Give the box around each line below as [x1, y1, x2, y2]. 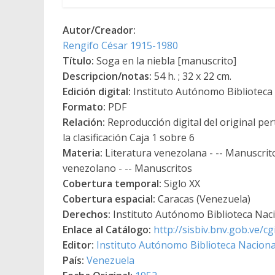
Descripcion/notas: [63, 69, 152, 83]
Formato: [63, 99, 106, 114]
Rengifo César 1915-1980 [63, 38, 178, 52]
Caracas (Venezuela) [155, 192, 250, 206]
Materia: [63, 145, 103, 160]
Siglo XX [161, 176, 200, 190]
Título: [63, 53, 94, 68]
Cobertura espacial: [63, 192, 155, 206]
